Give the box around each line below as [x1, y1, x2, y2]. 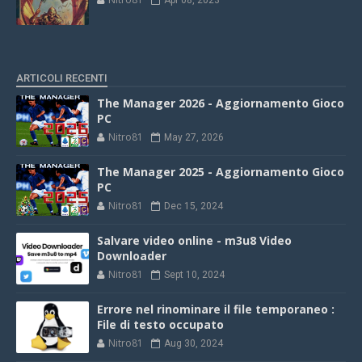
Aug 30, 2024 [164, 338, 223, 349]
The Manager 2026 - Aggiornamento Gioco [97, 95, 344, 111]
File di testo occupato [97, 317, 224, 332]
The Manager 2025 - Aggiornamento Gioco [97, 164, 344, 179]
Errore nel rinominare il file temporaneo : [97, 301, 335, 317]
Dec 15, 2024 [164, 200, 223, 212]
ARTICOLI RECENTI [16, 72, 107, 84]
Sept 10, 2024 [164, 269, 225, 280]
